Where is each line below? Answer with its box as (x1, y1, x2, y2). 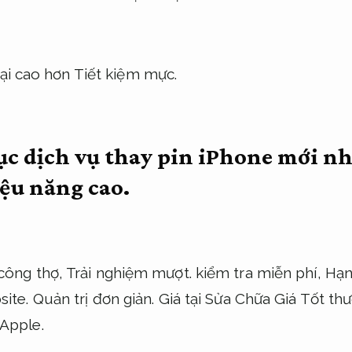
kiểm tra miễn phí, (191, 264, 325, 282)
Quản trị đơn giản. (32, 290, 155, 308)
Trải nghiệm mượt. (66, 264, 192, 282)
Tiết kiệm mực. (73, 65, 178, 83)
